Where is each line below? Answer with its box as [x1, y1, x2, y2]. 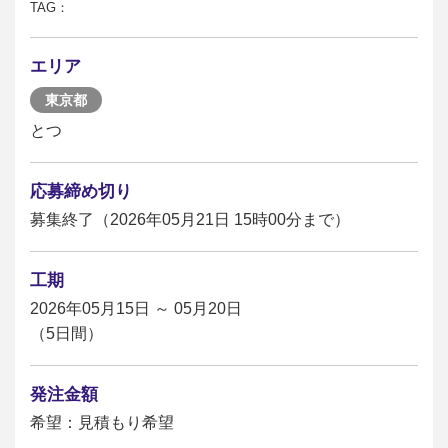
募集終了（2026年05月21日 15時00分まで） [30, 211, 350, 228]
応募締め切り [30, 182, 132, 201]
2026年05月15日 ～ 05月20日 [30, 300, 242, 317]
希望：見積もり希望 [30, 414, 174, 431]
